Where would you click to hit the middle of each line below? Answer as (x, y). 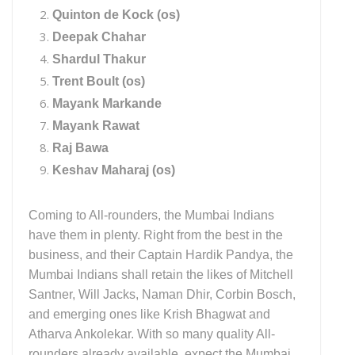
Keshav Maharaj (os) (114, 170)
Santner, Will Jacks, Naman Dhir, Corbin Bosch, (162, 294)
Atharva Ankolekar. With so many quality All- (152, 334)
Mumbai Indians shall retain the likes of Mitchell (161, 274)
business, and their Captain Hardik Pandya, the (161, 254)
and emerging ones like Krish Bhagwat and (149, 314)
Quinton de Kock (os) (116, 14)
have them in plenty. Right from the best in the (156, 235)
